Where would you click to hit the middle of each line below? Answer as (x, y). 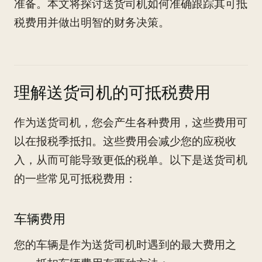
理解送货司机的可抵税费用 (112, 93)
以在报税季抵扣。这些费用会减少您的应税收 (125, 141)
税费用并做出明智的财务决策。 (92, 23)
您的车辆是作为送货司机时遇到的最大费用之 (125, 245)
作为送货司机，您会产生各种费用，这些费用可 (131, 123)
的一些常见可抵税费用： (75, 179)
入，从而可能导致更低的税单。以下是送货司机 (131, 160)
